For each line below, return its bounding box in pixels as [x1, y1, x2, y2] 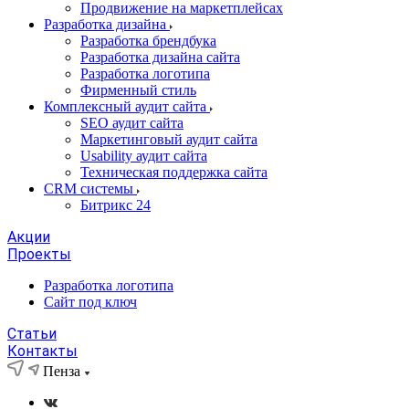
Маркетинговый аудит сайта [80, 131, 257, 147]
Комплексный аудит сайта [44, 99, 210, 114]
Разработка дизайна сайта [80, 49, 240, 65]
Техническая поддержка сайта [80, 164, 267, 180]
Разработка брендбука [80, 33, 216, 48]
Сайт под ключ [44, 294, 137, 309]
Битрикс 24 [80, 197, 151, 213]
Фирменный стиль [80, 82, 196, 98]
